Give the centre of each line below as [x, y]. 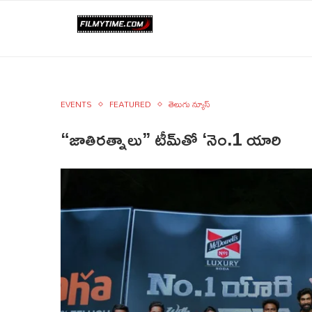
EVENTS [76, 104]
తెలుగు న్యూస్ [189, 104]
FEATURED [130, 104]
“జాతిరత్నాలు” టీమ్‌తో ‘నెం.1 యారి [171, 139]
